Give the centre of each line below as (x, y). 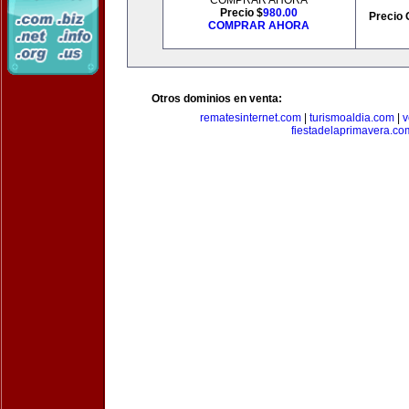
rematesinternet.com (250, 118)
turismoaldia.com (351, 118)
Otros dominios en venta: (217, 99)
